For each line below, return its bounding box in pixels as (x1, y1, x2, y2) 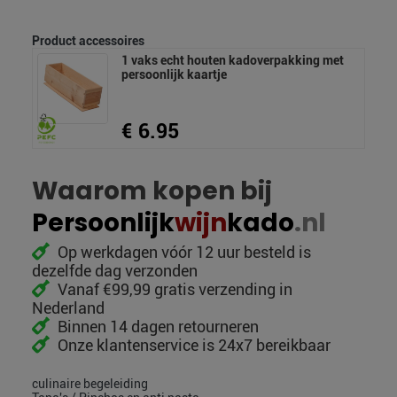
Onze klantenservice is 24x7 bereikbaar (54, 336, 331, 355)
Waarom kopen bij (32, 174, 272, 209)
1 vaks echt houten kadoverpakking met (121, 53, 344, 68)
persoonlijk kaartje (121, 67, 227, 82)
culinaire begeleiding (32, 377, 148, 392)
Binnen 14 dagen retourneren (54, 317, 259, 337)
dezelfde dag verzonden (32, 261, 198, 281)
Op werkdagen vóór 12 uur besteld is (54, 243, 311, 262)
